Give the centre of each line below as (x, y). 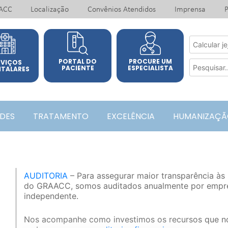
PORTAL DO (78, 61)
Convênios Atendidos (122, 10)
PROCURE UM (150, 61)
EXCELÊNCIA (131, 117)
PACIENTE (78, 68)
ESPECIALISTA (150, 68)
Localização (50, 10)
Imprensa (190, 10)
